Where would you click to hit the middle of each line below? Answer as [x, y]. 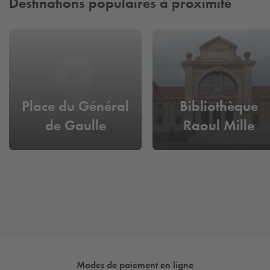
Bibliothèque [219, 106]
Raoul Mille [219, 125]
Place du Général [75, 106]
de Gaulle [75, 125]
